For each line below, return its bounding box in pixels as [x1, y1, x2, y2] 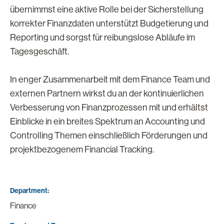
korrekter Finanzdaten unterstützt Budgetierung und [10, 18, 208, 28]
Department [10, 186, 47, 195]
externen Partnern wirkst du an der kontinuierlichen [10, 88, 204, 98]
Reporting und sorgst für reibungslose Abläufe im [10, 32, 195, 42]
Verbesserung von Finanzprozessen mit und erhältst [10, 102, 208, 112]
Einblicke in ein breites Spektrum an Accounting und [10, 116, 205, 126]
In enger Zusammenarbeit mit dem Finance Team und [10, 74, 210, 84]
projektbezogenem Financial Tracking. [10, 144, 154, 154]
